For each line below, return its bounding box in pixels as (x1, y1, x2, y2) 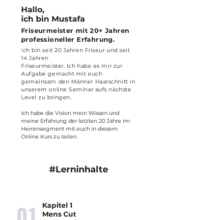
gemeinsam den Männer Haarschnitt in (21, 78, 136, 85)
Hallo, (21, 5, 44, 14)
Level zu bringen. (21, 94, 73, 101)
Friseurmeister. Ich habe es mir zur (21, 62, 123, 69)
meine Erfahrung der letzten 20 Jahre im (21, 117, 130, 124)
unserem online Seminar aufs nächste (21, 86, 132, 93)
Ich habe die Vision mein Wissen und (21, 110, 119, 116)
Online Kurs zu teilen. (21, 133, 78, 140)
